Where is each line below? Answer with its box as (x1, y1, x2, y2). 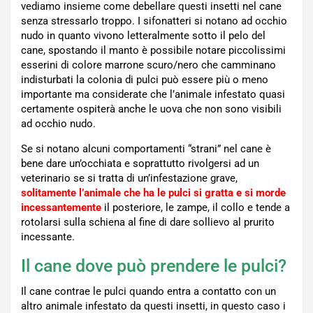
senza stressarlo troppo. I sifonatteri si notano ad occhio (21, 15, 287, 28)
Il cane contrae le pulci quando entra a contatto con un (21, 285, 276, 298)
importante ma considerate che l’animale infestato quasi (21, 88, 285, 101)
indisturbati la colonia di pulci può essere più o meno (21, 73, 268, 87)
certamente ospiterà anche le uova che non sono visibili (21, 103, 282, 116)
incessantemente (21, 201, 101, 214)
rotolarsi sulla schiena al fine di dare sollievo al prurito (21, 216, 275, 229)
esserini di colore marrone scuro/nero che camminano (21, 59, 276, 72)
